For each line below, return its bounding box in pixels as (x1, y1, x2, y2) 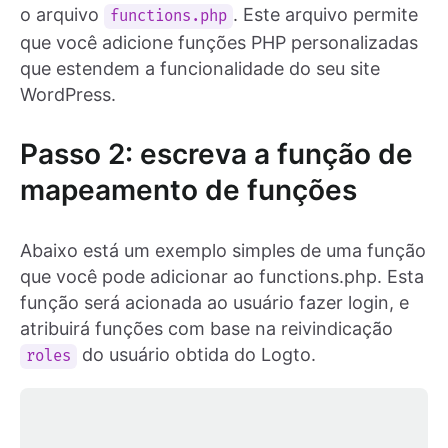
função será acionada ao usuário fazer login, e (20, 291, 409, 313)
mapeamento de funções (20, 172, 357, 207)
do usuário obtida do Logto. (77, 343, 317, 365)
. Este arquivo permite (233, 3, 419, 25)
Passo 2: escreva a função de (20, 136, 413, 171)
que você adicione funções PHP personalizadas (20, 31, 418, 53)
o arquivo (20, 3, 104, 25)
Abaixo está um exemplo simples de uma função (20, 239, 426, 261)
